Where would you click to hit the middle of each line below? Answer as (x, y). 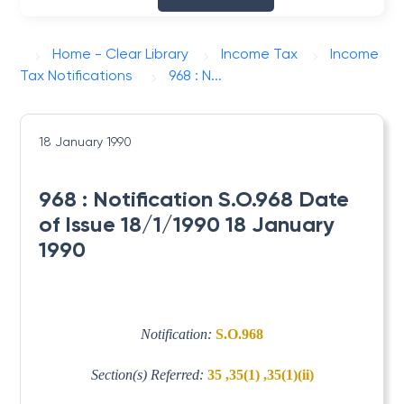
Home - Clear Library (121, 54)
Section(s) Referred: (149, 374)
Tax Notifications (77, 75)
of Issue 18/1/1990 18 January (187, 224)
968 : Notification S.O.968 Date (194, 199)
